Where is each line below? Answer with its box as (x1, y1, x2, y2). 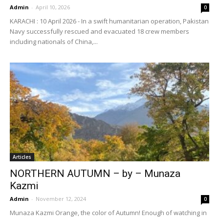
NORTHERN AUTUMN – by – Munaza (10, 167, 180, 179)
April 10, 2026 (36, 3, 70, 11)
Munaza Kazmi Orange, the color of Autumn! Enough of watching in (10, 208, 207, 217)
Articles (13, 153, 31, 160)
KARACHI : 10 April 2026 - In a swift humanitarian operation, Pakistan (10, 17, 209, 26)
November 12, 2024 (36, 195, 86, 202)
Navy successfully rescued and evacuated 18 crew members (10, 27, 189, 36)
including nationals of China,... (10, 37, 98, 46)
